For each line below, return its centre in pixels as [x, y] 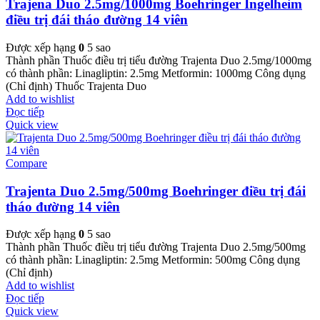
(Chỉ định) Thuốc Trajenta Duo [76, 86]
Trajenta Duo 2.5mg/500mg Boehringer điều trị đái [156, 191]
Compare [26, 163]
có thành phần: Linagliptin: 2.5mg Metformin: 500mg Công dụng [153, 260]
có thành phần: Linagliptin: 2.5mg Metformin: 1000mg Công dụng [156, 73]
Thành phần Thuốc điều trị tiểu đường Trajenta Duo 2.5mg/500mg [156, 247]
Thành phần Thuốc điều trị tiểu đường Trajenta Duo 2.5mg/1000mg [159, 60]
